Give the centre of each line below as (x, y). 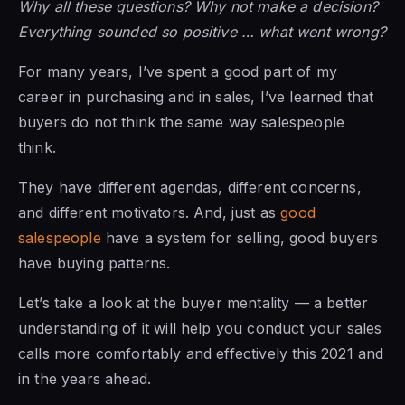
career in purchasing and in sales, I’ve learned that (196, 97)
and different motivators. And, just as (150, 213)
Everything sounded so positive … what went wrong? (202, 32)
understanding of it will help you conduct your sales (200, 329)
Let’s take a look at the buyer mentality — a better (193, 303)
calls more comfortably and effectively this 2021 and (201, 354)
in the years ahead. (85, 379)
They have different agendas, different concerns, (190, 188)
